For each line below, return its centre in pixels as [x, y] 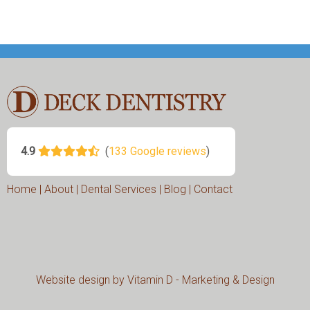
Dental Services [119, 189]
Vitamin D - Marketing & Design [201, 280]
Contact [213, 189]
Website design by [81, 280]
